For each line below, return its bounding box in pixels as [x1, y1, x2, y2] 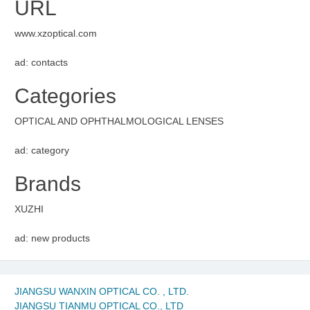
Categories [15, 84, 116, 108]
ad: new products [15, 232, 90, 244]
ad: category [15, 145, 69, 156]
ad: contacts [15, 57, 68, 69]
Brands [15, 172, 81, 196]
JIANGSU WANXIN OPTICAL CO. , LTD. [15, 286, 189, 298]
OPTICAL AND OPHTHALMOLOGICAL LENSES [15, 116, 224, 127]
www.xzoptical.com [15, 28, 97, 39]
